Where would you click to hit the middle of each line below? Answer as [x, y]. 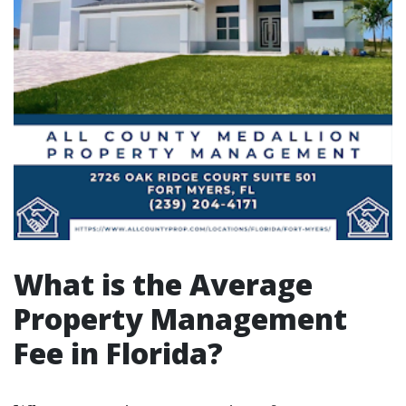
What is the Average [163, 284]
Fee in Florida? [118, 353]
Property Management [180, 319]
